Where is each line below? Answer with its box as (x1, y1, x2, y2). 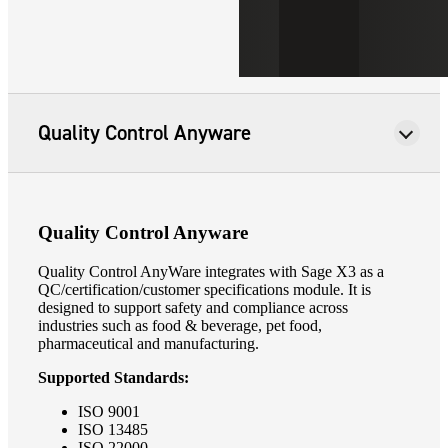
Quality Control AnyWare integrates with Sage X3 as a (38, 262, 384, 280)
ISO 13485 (78, 420, 148, 438)
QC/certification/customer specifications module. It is (38, 280, 371, 298)
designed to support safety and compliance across (38, 298, 348, 316)
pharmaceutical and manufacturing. (38, 334, 259, 352)
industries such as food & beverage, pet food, (38, 316, 322, 334)
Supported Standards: (38, 368, 189, 386)
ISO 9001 (78, 402, 140, 420)
